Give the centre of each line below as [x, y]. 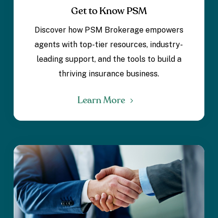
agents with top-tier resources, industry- [109, 44]
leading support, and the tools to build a [109, 59]
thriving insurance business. [109, 73]
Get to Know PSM [109, 11]
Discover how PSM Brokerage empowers [109, 30]
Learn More [102, 100]
